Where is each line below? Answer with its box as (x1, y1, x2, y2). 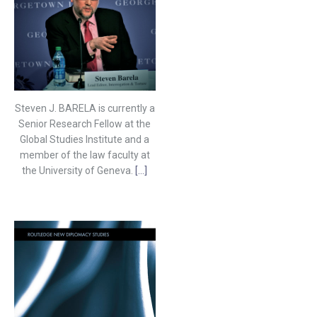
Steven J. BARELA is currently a (14, 102, 155, 114)
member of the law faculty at (19, 149, 150, 161)
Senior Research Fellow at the (18, 117, 151, 129)
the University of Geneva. (22, 164, 136, 176)
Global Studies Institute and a (20, 133, 150, 145)
